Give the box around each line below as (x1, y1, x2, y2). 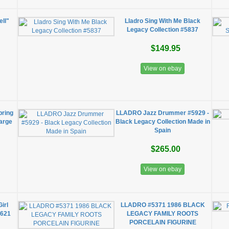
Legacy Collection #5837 (127, 26, 199, 33)
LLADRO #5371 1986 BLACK (120, 201, 205, 209)
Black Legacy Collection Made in (115, 118, 210, 125)
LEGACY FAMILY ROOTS (127, 210, 199, 217)
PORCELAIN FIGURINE (129, 219, 196, 226)
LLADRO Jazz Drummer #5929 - (116, 109, 210, 117)
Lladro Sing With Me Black (125, 17, 201, 25)
